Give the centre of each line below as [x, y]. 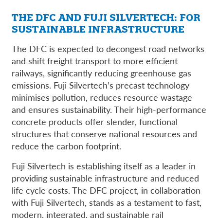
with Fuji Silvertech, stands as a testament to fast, [107, 202]
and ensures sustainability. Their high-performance [109, 109]
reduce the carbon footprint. [66, 145]
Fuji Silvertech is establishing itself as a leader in [104, 165]
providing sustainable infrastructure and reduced [105, 178]
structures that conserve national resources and [104, 133]
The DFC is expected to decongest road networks [108, 48]
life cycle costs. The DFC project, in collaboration [106, 190]
